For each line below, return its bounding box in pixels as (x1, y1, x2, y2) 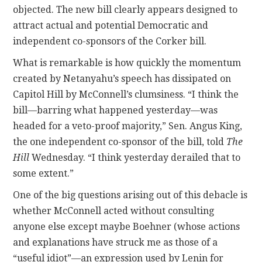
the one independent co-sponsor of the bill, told (13, 136, 227, 148)
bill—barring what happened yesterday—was (13, 105, 218, 116)
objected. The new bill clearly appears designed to (13, 4, 238, 16)
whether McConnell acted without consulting (13, 205, 215, 217)
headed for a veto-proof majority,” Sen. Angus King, (13, 120, 243, 132)
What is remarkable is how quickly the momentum (13, 57, 242, 69)
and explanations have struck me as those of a (13, 237, 218, 249)
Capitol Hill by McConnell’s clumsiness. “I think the (13, 89, 239, 101)
